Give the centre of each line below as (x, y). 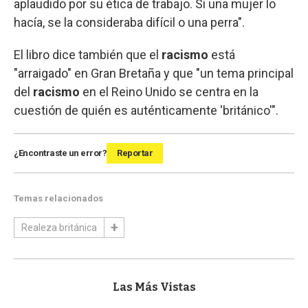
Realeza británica (59, 227)
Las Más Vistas (154, 287)
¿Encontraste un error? (60, 153)
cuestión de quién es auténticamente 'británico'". (146, 110)
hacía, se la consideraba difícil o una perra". (129, 22)
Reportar (135, 153)
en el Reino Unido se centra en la (170, 91)
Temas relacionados (58, 198)
